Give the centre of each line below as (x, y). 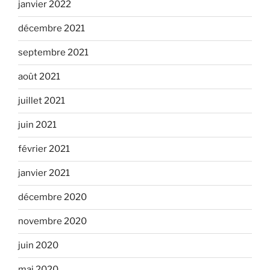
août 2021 (39, 77)
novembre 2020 (52, 221)
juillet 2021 (42, 101)
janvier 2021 (44, 173)
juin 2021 (37, 125)
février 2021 (44, 149)
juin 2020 (38, 246)
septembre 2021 (53, 53)
